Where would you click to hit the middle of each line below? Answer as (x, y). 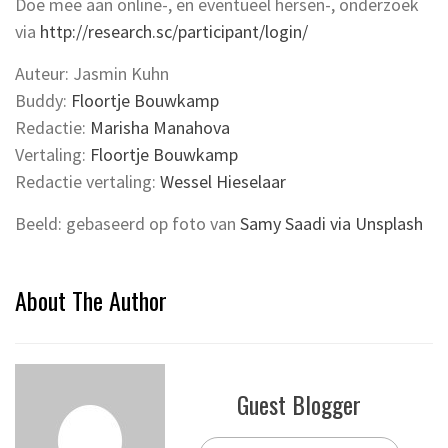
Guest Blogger (299, 404)
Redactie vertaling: (87, 181)
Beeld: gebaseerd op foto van (127, 223)
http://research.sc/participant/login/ (174, 31)
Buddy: (43, 100)
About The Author (91, 299)
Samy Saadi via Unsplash (331, 223)
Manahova (191, 127)
